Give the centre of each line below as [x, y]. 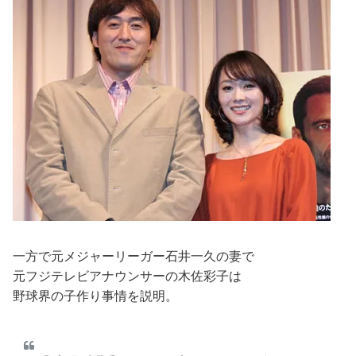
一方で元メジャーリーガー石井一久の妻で [133, 255]
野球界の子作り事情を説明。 [95, 295]
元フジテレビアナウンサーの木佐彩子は [127, 275]
